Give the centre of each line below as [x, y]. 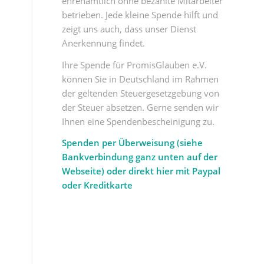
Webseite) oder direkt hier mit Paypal [141, 171]
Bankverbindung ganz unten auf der [140, 157]
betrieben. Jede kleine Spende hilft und [140, 14]
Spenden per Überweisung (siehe [133, 143]
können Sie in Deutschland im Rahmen [141, 79]
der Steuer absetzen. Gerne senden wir [141, 107]
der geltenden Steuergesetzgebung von [141, 93]
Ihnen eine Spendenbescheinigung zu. [138, 121]
